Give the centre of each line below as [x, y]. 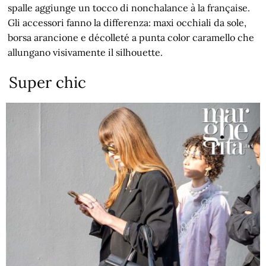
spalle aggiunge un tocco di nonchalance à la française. [129, 7]
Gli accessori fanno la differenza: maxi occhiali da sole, [127, 22]
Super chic [48, 82]
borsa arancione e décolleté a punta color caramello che [131, 37]
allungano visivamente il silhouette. [85, 52]
